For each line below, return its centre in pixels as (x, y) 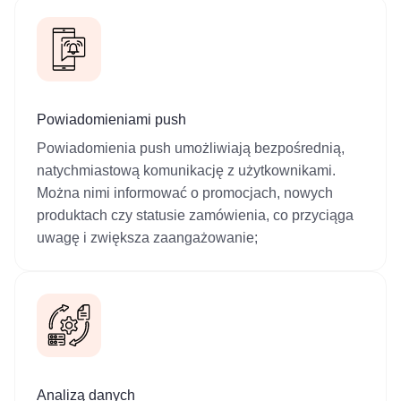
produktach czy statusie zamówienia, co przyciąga (195, 216)
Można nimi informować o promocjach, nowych (185, 193)
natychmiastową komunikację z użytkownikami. (186, 171)
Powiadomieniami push (111, 120)
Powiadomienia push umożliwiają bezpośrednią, (191, 149)
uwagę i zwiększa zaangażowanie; (147, 238)
